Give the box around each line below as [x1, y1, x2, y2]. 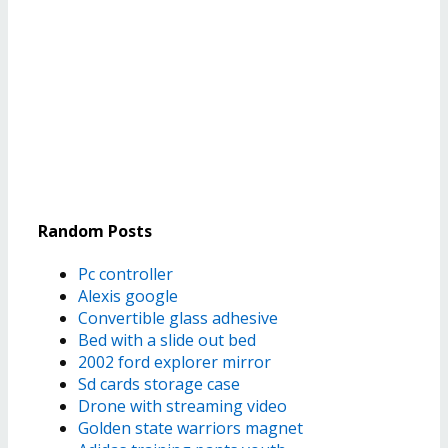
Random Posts [38, 219, 152, 242]
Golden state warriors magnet [78, 417, 303, 440]
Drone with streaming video [78, 395, 287, 418]
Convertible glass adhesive [78, 307, 278, 330]
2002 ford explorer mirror [78, 351, 271, 374]
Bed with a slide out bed [78, 329, 256, 352]
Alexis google [78, 285, 178, 308]
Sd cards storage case [78, 373, 240, 396]
